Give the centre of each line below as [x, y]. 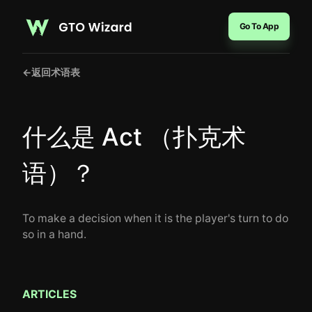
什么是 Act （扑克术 [134, 136]
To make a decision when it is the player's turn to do [155, 218]
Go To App [259, 26]
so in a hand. [54, 234]
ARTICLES [49, 294]
